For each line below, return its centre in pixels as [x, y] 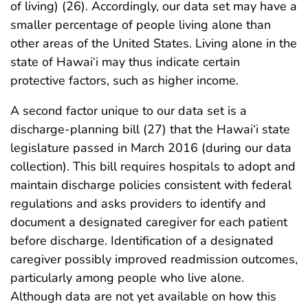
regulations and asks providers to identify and [138, 204]
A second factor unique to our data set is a [129, 111]
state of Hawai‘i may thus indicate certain [125, 62]
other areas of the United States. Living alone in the [154, 44]
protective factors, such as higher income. [124, 81]
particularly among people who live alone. [127, 278]
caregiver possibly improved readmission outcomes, [154, 260]
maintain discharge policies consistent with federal [151, 185]
